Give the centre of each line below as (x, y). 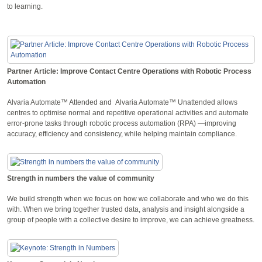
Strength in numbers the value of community (81, 178)
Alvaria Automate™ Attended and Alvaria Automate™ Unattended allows (122, 102)
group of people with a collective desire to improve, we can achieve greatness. (131, 220)
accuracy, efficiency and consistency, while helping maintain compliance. (123, 134)
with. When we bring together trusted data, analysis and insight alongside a (126, 209)
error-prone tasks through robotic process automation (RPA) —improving (122, 123)
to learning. (25, 6)
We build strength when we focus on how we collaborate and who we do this (128, 199)
